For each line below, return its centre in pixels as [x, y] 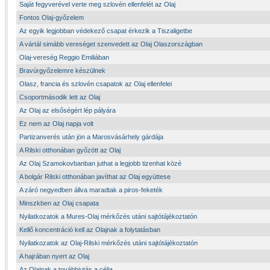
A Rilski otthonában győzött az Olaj [70, 150]
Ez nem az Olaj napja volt [56, 124]
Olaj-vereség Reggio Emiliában [64, 57]
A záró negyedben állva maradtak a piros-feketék [91, 190]
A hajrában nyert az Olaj [54, 256]
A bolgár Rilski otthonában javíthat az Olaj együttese [95, 177]
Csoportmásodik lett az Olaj [60, 97]
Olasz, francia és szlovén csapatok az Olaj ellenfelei [96, 84]
